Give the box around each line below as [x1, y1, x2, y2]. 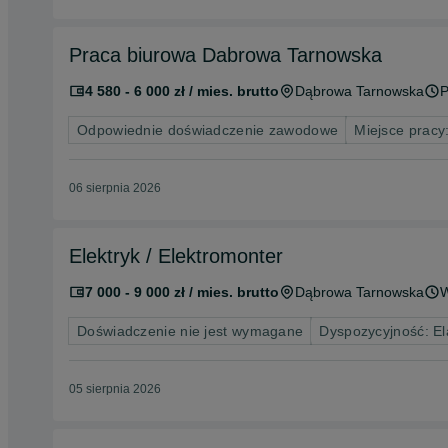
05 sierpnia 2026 [69, 382, 161, 396]
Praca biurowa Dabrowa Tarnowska [69, 44, 382, 66]
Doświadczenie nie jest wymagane [77, 323, 304, 339]
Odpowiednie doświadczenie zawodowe [77, 122, 339, 138]
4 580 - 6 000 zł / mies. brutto [85, 83, 279, 99]
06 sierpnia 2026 [69, 181, 161, 195]
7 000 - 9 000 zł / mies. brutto [85, 284, 279, 300]
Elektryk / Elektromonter [69, 245, 283, 267]
